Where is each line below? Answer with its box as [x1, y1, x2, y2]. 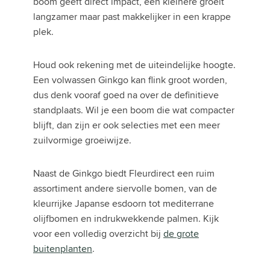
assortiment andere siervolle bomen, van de [33, 181, 217, 196]
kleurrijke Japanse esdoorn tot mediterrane [33, 196, 214, 211]
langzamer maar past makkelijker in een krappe [33, 10, 231, 24]
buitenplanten [33, 242, 92, 256]
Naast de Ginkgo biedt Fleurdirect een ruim [33, 166, 215, 181]
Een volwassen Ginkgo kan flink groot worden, [33, 73, 227, 87]
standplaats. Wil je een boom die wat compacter [33, 103, 234, 118]
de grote [163, 227, 199, 241]
